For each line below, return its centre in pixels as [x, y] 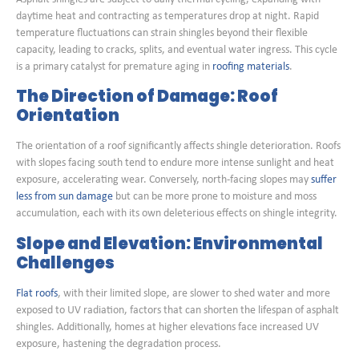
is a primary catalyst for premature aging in [114, 67]
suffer [324, 180]
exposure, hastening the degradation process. [119, 344]
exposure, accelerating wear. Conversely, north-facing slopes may [163, 180]
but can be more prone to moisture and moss [215, 197]
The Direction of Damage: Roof [147, 97]
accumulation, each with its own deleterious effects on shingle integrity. [177, 214]
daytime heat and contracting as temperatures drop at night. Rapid [167, 16]
